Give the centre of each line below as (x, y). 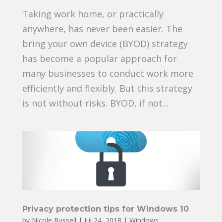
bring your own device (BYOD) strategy (105, 43)
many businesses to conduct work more (108, 73)
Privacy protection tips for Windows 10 (105, 209)
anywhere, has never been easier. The (102, 28)
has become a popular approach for (99, 58)
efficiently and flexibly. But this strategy (107, 88)
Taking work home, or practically (93, 14)
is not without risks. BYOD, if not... (95, 103)
